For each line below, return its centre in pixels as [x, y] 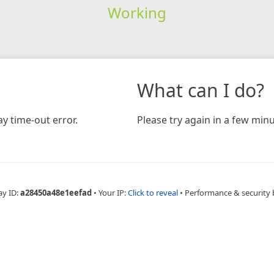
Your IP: [113, 192]
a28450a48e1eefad [56, 192]
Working [137, 12]
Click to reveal [153, 192]
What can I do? [201, 90]
